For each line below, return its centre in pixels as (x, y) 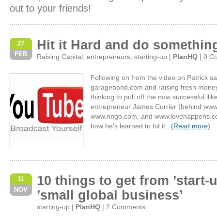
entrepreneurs (108, 57)
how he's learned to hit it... (131, 126)
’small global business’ (110, 195)
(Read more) (191, 126)
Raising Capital (60, 57)
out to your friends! (50, 8)
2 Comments (126, 207)
